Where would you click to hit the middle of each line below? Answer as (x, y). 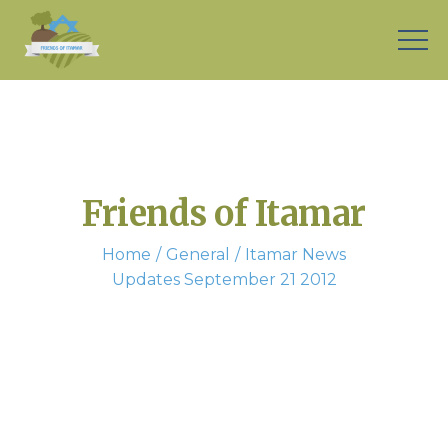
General (198, 254)
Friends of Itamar (224, 213)
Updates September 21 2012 (224, 279)
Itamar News (295, 254)
